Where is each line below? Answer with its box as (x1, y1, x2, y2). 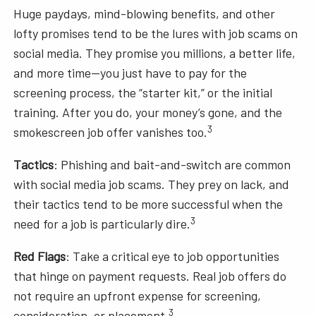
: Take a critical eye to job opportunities (66, 248, 280, 265)
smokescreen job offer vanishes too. (13, 124, 208, 140)
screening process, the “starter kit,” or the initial (13, 85, 273, 101)
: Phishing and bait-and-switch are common (54, 157, 291, 173)
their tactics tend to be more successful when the (13, 196, 284, 212)
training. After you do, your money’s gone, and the (13, 104, 283, 121)
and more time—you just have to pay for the (13, 65, 248, 81)
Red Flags (13, 248, 66, 265)
